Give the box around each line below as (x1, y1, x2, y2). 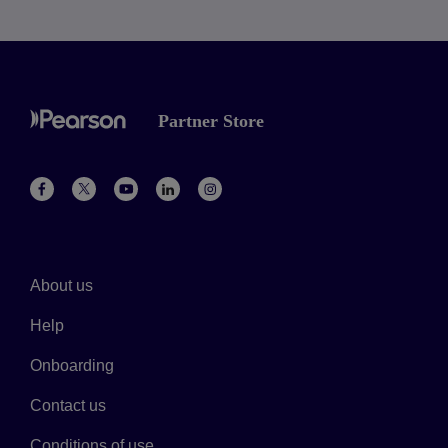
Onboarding (30, 356, 114, 374)
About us (30, 276, 93, 294)
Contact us (30, 396, 106, 414)
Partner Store (158, 110, 264, 131)
